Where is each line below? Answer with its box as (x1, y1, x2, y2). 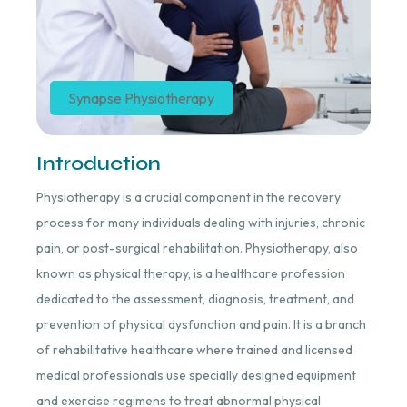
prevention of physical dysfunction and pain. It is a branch (35, 315, 366, 333)
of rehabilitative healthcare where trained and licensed (35, 341, 352, 358)
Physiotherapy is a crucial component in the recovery (35, 188, 341, 205)
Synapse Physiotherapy (67, 88, 214, 107)
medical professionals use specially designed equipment (35, 366, 356, 383)
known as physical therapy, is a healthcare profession (35, 264, 345, 282)
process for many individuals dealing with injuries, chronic (35, 213, 365, 231)
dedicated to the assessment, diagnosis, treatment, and (35, 290, 354, 307)
